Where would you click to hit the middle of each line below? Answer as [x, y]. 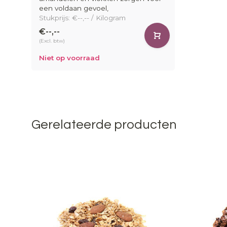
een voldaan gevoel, [74, 8]
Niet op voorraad [69, 58]
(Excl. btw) [52, 41]
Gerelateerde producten [104, 124]
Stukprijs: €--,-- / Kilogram [82, 17]
